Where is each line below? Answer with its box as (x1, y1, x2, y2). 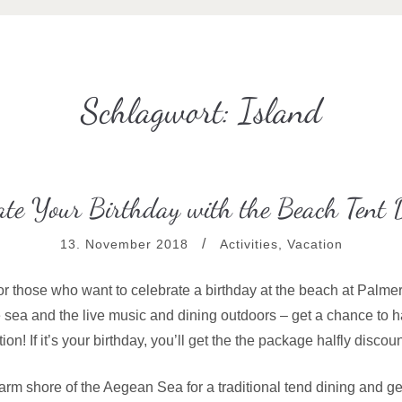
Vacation (286, 237, 343, 251)
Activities (219, 237, 278, 251)
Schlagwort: (81, 90, 239, 132)
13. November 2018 (59, 237, 188, 251)
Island (239, 90, 321, 132)
